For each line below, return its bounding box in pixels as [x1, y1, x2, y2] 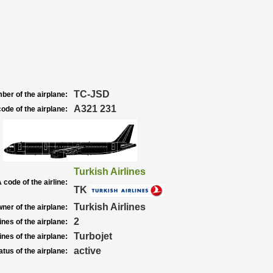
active [73, 246, 101, 256]
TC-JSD [73, 89, 110, 99]
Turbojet [73, 231, 112, 241]
